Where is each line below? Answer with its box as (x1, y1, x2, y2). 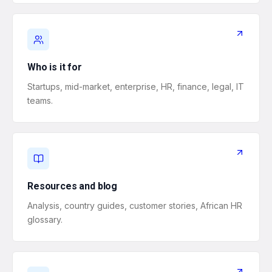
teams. (27, 95, 53, 106)
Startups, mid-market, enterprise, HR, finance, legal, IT (27, 81, 244, 92)
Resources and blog (27, 180, 118, 192)
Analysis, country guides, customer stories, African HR (27, 200, 242, 211)
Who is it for (27, 61, 82, 73)
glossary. (27, 214, 63, 225)
